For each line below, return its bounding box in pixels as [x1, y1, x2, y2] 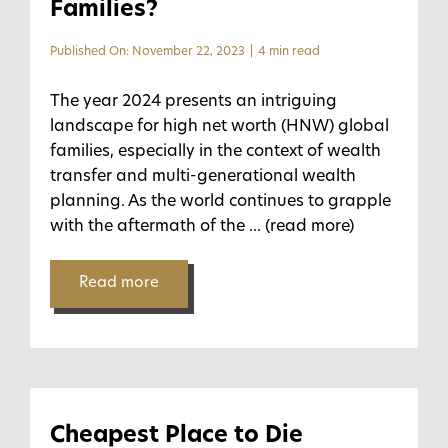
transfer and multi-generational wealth [49, 169, 356, 185]
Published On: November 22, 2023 [49, 46, 245, 58]
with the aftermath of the [49, 219, 245, 235]
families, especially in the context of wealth [49, 144, 381, 160]
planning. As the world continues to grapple [49, 194, 391, 210]
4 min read [257, 46, 320, 58]
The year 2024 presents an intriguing [49, 94, 337, 110]
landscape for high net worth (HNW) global [49, 119, 389, 135]
